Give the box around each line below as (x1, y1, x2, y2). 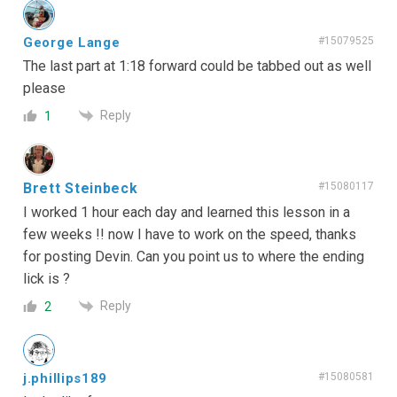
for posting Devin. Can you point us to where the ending (23, 247, 364, 265)
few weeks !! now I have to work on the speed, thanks (23, 225, 356, 243)
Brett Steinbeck (23, 179, 138, 197)
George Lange (23, 34, 121, 51)
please (23, 79, 66, 97)
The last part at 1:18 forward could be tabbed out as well (23, 57, 371, 74)
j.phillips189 (23, 370, 108, 387)
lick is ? (23, 269, 70, 287)
